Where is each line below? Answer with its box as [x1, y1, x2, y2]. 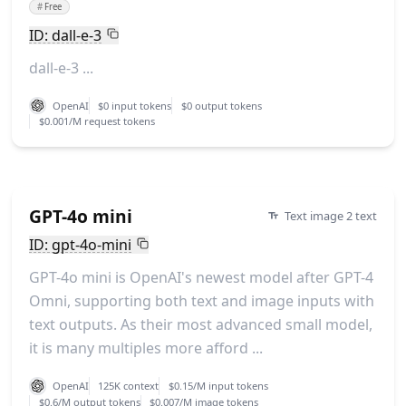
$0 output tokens [180, 98, 262, 112]
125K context [98, 378, 159, 392]
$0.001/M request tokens [38, 114, 155, 129]
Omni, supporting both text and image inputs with [28, 291, 374, 312]
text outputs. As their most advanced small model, [28, 314, 372, 335]
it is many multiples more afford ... [28, 338, 263, 359]
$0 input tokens [98, 98, 172, 112]
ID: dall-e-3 [28, 24, 101, 45]
